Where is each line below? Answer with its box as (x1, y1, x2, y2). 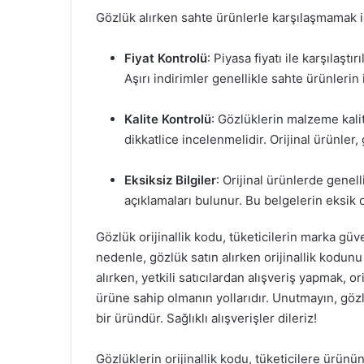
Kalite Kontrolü (124, 111, 211, 127)
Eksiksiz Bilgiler (124, 172, 216, 188)
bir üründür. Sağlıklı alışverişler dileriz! (96, 310, 317, 326)
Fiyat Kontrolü (124, 50, 207, 66)
